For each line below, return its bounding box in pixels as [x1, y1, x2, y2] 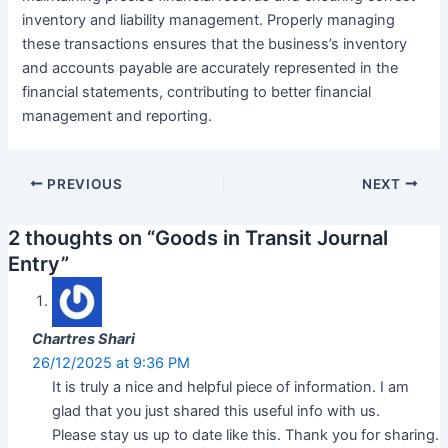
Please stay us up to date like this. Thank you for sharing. [51, 425, 439, 444]
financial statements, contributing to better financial [22, 83, 372, 102]
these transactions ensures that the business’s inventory [22, 35, 408, 54]
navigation [6, 197, 78, 216]
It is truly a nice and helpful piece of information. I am [51, 377, 409, 396]
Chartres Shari [31, 329, 135, 348]
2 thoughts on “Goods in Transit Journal [7, 225, 388, 250]
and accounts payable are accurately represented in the [22, 59, 399, 78]
